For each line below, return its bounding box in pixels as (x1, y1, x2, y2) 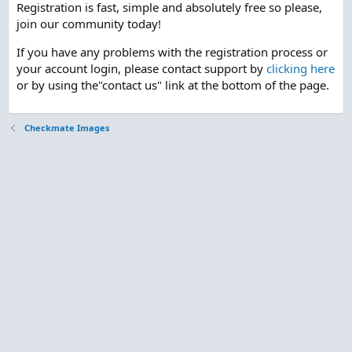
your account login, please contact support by (16, 60, 266, 76)
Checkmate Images (24, 122, 109, 134)
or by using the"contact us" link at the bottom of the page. (16, 77, 329, 93)
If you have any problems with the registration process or (16, 44, 328, 60)
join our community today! (16, 16, 161, 31)
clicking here (266, 60, 335, 76)
